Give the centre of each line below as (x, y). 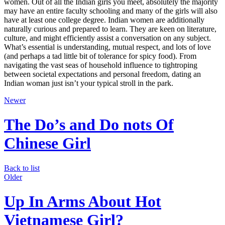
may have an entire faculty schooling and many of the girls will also (111, 11)
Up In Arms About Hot (83, 202)
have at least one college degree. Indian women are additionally (104, 20)
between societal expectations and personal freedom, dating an (102, 74)
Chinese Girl (47, 143)
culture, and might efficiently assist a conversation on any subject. (107, 38)
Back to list (22, 168)
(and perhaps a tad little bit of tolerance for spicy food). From (100, 56)
